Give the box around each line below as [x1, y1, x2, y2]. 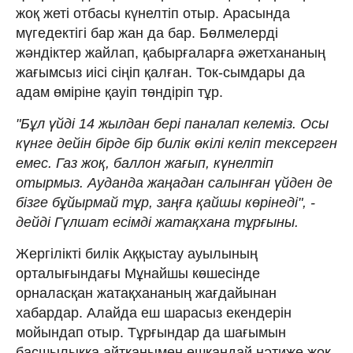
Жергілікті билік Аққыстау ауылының [16, 245, 258, 262]
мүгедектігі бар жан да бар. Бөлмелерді [16, 24, 278, 41]
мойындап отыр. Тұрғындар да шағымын [16, 324, 286, 340]
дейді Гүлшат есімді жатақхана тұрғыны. [16, 214, 299, 230]
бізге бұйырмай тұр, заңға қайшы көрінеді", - [16, 194, 315, 210]
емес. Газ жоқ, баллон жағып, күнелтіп [16, 154, 273, 171]
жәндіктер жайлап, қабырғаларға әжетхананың [16, 44, 325, 61]
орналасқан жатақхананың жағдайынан [16, 284, 277, 301]
